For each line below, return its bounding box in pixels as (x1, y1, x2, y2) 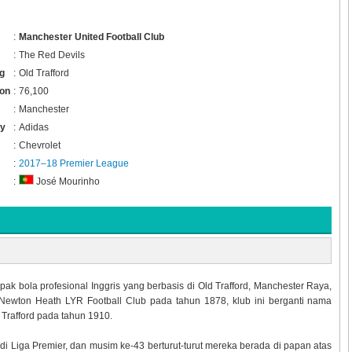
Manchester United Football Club (18, 31, 164, 42)
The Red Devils (18, 49, 85, 60)
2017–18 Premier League (18, 157, 129, 169)
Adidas (18, 121, 49, 133)
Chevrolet (18, 139, 60, 151)
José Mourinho (33, 176, 100, 188)
